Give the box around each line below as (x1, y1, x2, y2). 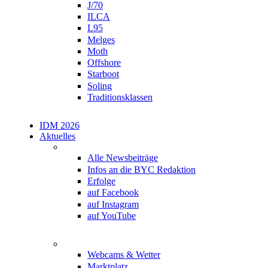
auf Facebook (87, 187, 139, 198)
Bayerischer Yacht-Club (63, 142, 160, 153)
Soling (87, 80, 112, 91)
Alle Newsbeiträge (87, 153, 158, 163)
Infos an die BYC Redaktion (87, 164, 196, 175)
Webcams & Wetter (87, 249, 160, 260)
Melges (87, 34, 115, 45)
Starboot (87, 69, 119, 80)
